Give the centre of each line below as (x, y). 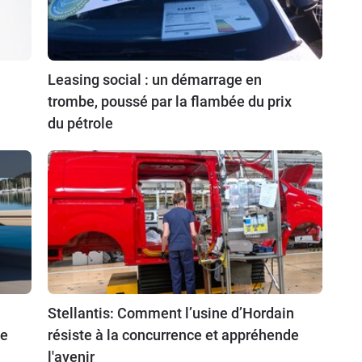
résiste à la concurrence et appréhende (173, 335)
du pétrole (80, 123)
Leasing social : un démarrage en (155, 79)
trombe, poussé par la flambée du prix (170, 101)
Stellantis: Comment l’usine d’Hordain (171, 313)
